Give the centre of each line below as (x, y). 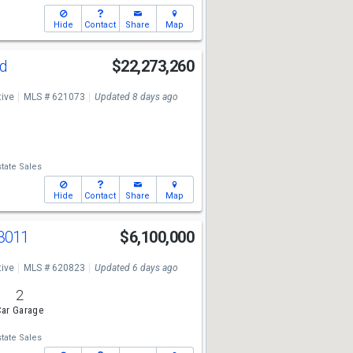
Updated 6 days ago (136, 268)
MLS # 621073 (54, 97)
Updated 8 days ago (136, 97)
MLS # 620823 (54, 268)
